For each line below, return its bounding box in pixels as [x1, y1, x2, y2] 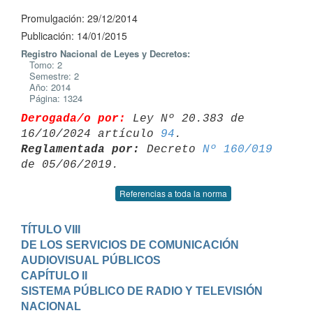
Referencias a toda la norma [119, 187, 227, 199]
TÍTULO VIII [21, 223, 80, 235]
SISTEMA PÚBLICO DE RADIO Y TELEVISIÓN [21, 284, 263, 297]
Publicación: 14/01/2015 [21, 29, 127, 43]
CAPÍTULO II [21, 269, 87, 282]
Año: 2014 [21, 80, 71, 94]
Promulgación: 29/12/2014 [21, 11, 138, 25]
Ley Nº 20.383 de [126, 112, 245, 125]
